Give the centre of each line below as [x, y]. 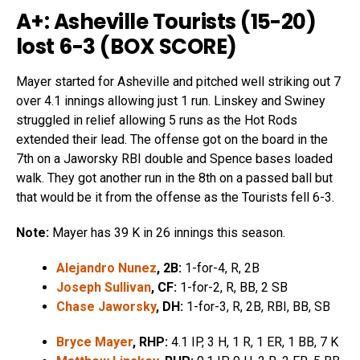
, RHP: [150, 342]
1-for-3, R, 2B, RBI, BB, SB [257, 306]
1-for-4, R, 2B [221, 268]
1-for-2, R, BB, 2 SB [232, 287]
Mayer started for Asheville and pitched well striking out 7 [178, 81]
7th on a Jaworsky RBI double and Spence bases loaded [174, 158]
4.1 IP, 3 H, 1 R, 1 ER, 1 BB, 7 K [253, 342]
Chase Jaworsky [106, 306]
